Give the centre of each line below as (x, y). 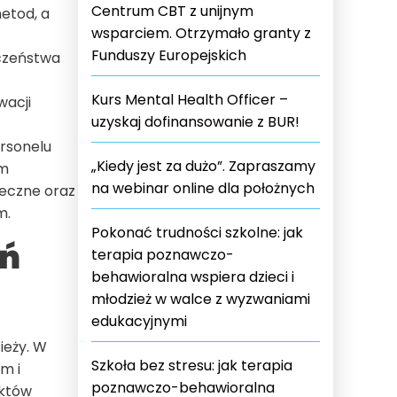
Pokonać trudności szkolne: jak (197, 233)
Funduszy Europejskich (169, 55)
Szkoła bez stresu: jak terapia (192, 366)
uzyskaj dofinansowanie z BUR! (195, 122)
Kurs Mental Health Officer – (190, 100)
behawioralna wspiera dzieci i (193, 277)
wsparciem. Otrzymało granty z (201, 33)
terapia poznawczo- (163, 255)
